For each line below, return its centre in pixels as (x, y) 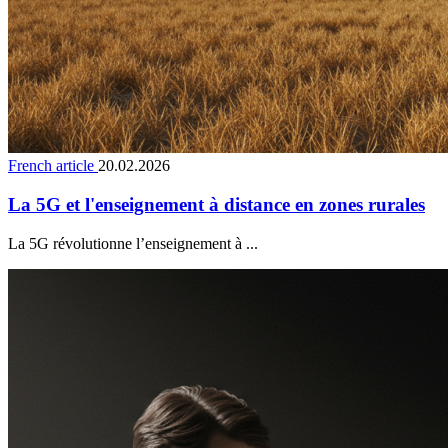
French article (53, 166)
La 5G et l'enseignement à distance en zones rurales (216, 204)
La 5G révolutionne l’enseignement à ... (133, 243)
